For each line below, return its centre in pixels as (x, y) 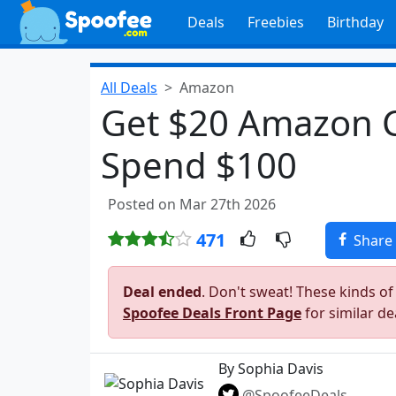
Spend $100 (199, 165)
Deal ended (162, 292)
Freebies (275, 22)
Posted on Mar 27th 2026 (192, 204)
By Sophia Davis (271, 369)
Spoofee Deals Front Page (212, 313)
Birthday (355, 22)
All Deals (129, 88)
